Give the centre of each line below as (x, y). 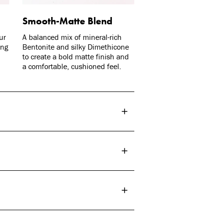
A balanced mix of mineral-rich (72, 37)
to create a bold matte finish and (75, 57)
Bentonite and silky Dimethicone (75, 47)
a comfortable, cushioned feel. (72, 66)
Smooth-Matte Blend (67, 21)
